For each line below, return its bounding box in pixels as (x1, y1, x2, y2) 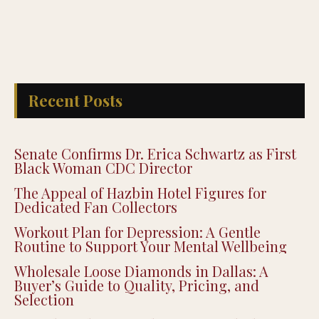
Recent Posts (28, 90, 122, 112)
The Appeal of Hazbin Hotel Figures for (14, 183, 266, 203)
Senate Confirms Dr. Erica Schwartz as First (14, 144, 296, 164)
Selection (14, 290, 74, 310)
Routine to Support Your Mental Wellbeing (14, 236, 287, 256)
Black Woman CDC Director (14, 158, 192, 178)
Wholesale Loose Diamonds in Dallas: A (14, 261, 268, 281)
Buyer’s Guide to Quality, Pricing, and (14, 276, 259, 296)
